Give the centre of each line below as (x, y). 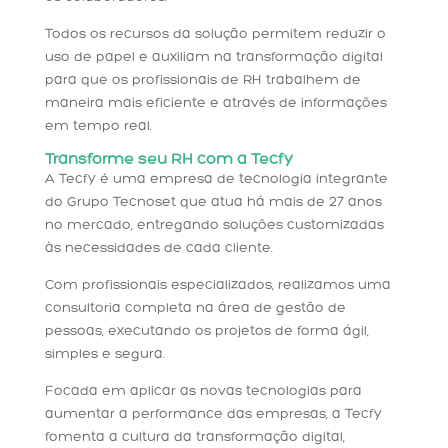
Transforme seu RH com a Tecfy (168, 160)
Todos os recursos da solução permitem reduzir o (215, 35)
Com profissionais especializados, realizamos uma (217, 286)
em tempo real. (98, 127)
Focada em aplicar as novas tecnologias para (203, 392)
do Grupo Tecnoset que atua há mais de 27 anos (213, 203)
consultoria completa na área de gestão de (195, 309)
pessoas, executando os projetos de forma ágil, (206, 332)
